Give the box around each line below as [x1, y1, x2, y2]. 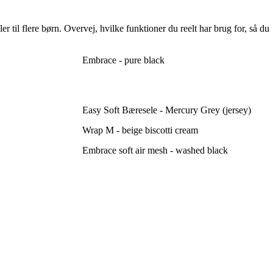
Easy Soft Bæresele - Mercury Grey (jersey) [82, 105, 251, 116]
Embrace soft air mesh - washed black [82, 145, 228, 156]
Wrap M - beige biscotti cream [82, 125, 198, 136]
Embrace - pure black [82, 55, 165, 66]
